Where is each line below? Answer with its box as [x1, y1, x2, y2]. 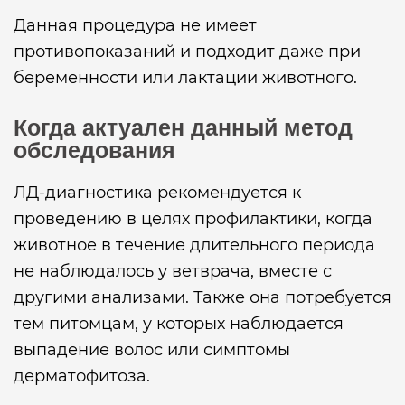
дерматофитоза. [14, 366, 150, 386]
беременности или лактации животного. [14, 68, 357, 88]
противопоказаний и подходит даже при [14, 42, 361, 61]
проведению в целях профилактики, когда [14, 209, 372, 229]
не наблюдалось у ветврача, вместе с [14, 261, 332, 281]
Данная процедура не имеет [14, 15, 257, 35]
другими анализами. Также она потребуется [14, 287, 391, 307]
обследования [14, 137, 175, 163]
